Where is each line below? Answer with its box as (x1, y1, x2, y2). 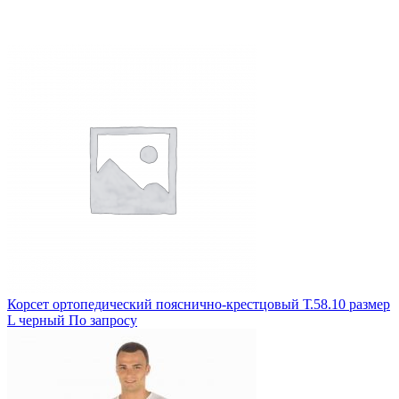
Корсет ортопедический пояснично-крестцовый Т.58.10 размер (7, 297, 390, 312)
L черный (7, 313, 65, 328)
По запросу (69, 313, 137, 328)
